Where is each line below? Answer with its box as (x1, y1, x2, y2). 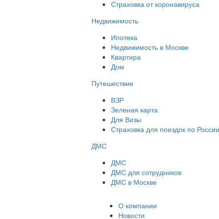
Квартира (111, 51, 141, 62)
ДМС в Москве (111, 176, 157, 187)
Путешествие (91, 78, 133, 88)
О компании (118, 200, 157, 210)
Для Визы (111, 114, 141, 124)
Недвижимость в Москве (111, 42, 189, 52)
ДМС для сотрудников (111, 167, 181, 177)
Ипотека (111, 32, 137, 42)
